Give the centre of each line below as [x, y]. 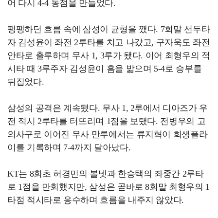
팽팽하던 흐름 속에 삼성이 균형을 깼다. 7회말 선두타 [109, 29]
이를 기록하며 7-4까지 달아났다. [69, 148]
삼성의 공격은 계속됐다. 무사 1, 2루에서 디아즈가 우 [108, 108]
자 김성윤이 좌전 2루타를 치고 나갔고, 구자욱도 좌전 [109, 43]
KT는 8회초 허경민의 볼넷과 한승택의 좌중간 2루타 [106, 174]
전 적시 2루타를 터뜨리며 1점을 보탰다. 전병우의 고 [107, 121]
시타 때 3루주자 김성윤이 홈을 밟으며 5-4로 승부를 [105, 69]
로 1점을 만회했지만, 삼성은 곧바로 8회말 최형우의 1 [109, 187]
